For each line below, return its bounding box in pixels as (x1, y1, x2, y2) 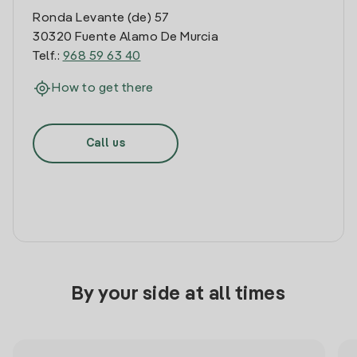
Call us (85, 137, 126, 149)
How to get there (52, 82, 153, 95)
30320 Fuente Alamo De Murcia (33, 31, 218, 44)
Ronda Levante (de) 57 (33, 12, 170, 25)
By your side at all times (71, 285, 286, 304)
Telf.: (33, 50, 63, 63)
